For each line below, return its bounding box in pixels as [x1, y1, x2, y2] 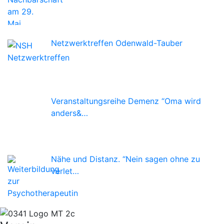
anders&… [51, 107, 88, 118]
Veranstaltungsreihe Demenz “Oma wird [51, 95, 201, 106]
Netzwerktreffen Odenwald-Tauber [51, 37, 182, 48]
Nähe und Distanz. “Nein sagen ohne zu [51, 153, 200, 164]
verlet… [51, 165, 79, 176]
